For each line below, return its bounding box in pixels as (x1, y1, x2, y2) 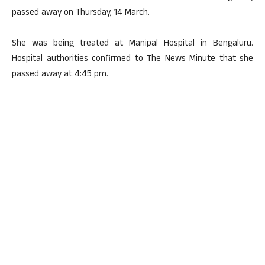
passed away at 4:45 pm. (12, 67, 108, 82)
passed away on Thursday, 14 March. (12, 6, 150, 21)
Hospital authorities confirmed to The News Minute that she (12, 52, 253, 67)
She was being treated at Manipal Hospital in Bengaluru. (12, 37, 253, 51)
